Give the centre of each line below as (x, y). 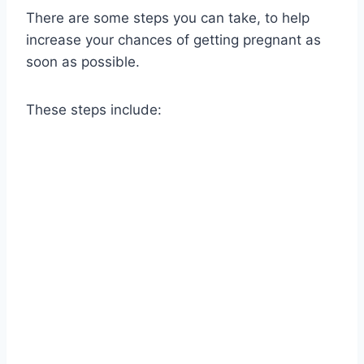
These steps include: (94, 110)
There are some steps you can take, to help (168, 18)
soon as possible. (83, 62)
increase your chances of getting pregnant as (173, 40)
